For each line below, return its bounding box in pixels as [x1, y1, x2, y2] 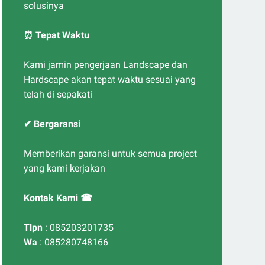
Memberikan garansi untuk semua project [24, 148, 197, 159]
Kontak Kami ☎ [24, 192, 92, 203]
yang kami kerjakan [24, 163, 105, 174]
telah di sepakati [24, 89, 92, 100]
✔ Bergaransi [24, 118, 80, 130]
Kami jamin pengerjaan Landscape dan [24, 59, 188, 70]
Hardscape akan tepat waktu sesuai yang [24, 74, 196, 85]
